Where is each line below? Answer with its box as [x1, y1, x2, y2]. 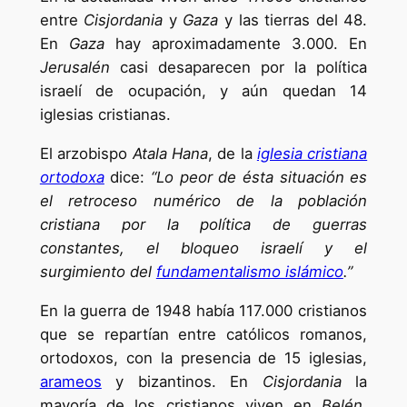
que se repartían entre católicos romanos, [39, 325, 368, 344]
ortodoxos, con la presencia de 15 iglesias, [39, 349, 368, 368]
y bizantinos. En [101, 372, 263, 392]
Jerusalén [39, 58, 110, 77]
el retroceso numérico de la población [39, 192, 368, 211]
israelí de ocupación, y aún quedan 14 [39, 82, 368, 101]
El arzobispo [39, 144, 133, 164]
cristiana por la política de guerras [39, 215, 368, 234]
